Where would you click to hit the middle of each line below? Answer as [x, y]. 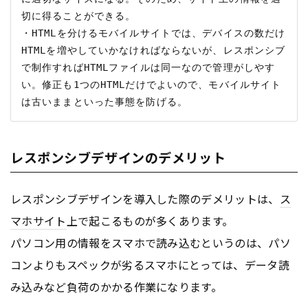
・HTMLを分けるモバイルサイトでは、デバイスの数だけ [154, 33]
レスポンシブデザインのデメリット [118, 157]
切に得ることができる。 [79, 15]
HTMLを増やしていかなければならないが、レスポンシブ [154, 50]
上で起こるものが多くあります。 [150, 220]
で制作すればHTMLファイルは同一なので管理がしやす [148, 67]
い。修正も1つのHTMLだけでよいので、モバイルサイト [152, 84]
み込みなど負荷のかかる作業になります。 [117, 286]
